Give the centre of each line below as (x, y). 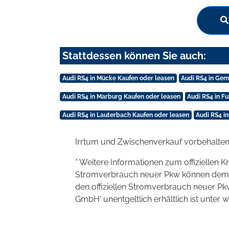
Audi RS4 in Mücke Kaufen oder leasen (118, 78)
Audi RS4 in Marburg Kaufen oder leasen (121, 96)
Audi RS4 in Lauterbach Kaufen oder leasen (125, 115)
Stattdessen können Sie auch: (134, 55)
